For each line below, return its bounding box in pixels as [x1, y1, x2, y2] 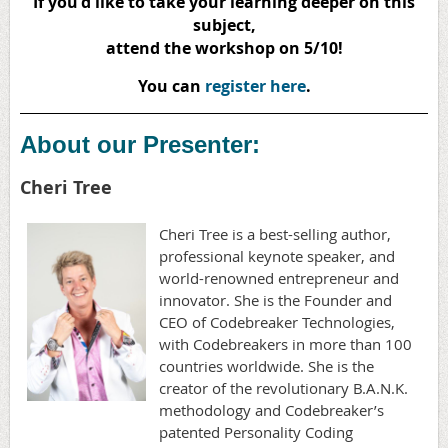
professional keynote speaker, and [159, 245, 395, 266]
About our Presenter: [20, 130, 267, 158]
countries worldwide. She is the [159, 355, 374, 376]
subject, [192, 13, 256, 36]
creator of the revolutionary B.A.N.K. [159, 377, 408, 398]
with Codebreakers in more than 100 [159, 333, 412, 354]
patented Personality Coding [159, 421, 353, 442]
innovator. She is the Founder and [159, 289, 392, 310]
